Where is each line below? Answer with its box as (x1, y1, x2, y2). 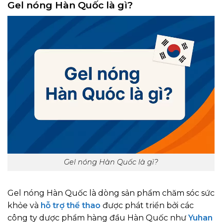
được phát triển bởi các (101, 200, 194, 210)
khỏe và (7, 200, 41, 210)
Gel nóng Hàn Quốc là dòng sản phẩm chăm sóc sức (7, 188, 215, 198)
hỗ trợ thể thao (41, 200, 101, 210)
